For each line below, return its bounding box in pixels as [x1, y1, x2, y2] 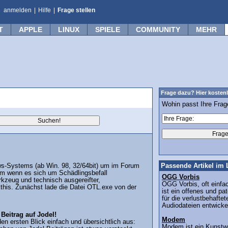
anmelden [4, 7, 32, 14]
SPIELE [95, 25, 120, 34]
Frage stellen [58, 7, 95, 14]
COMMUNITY [136, 25, 180, 34]
